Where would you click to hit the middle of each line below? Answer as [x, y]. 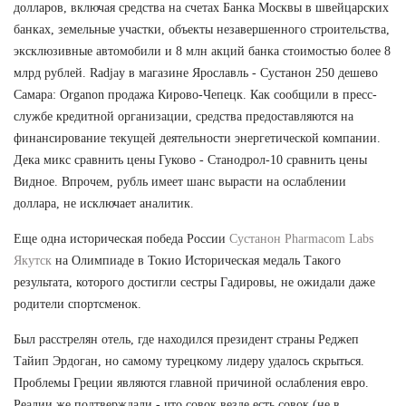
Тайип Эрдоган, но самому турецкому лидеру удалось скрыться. [189, 361]
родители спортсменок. [77, 304]
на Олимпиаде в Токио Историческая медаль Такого [196, 260]
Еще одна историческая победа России [121, 238]
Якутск [33, 260]
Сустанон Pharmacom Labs [301, 238]
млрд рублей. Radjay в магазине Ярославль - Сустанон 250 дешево [196, 72]
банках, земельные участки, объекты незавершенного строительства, [202, 29]
